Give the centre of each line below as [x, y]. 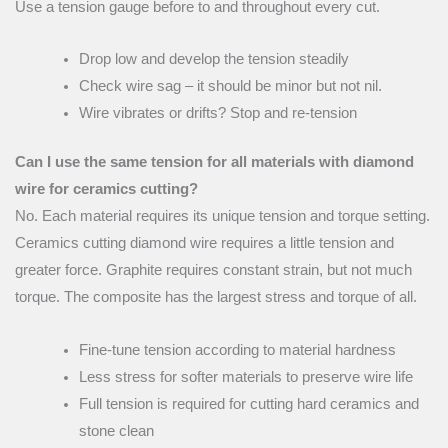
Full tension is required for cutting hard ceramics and [248, 403]
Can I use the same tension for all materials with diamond [214, 162]
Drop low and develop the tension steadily [213, 59]
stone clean [116, 430]
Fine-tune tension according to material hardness [237, 349]
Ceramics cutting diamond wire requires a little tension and [204, 243]
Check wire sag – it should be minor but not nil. [230, 86]
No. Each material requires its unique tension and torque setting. [222, 216]
